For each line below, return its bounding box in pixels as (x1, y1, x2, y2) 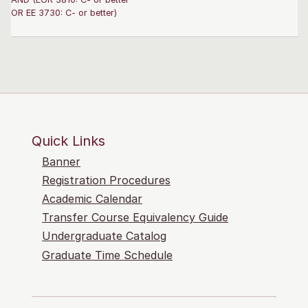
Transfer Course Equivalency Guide (42, 210, 228, 225)
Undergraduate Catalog (42, 229, 166, 243)
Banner (42, 154, 80, 168)
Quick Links (32, 132, 105, 149)
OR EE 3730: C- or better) (11, 7, 117, 18)
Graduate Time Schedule (42, 247, 173, 262)
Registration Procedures (42, 173, 170, 187)
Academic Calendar (42, 191, 142, 206)
